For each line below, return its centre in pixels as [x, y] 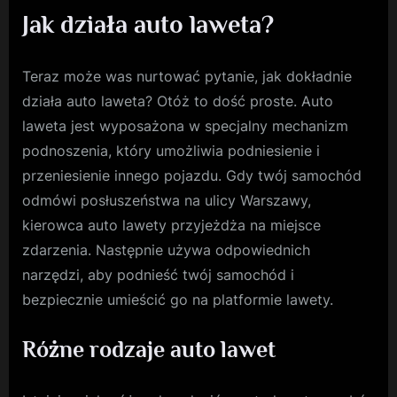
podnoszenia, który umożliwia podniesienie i [171, 151]
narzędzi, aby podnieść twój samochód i [158, 275]
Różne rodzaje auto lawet [149, 350]
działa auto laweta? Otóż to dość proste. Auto [178, 101]
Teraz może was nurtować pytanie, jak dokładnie [187, 77]
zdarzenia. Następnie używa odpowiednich [166, 250]
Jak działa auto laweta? [148, 24]
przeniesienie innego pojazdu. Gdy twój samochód [192, 176]
